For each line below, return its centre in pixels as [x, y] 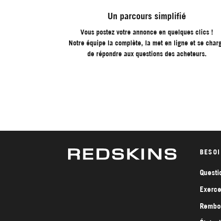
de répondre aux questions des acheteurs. [147, 54]
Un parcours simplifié [147, 16]
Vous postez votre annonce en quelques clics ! [147, 32]
